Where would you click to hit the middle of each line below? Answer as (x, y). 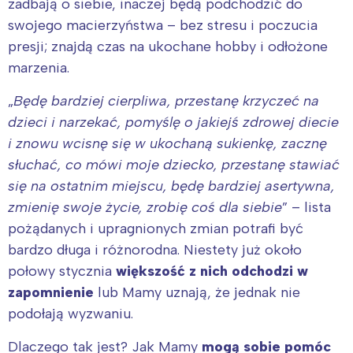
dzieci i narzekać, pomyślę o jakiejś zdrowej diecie (173, 122)
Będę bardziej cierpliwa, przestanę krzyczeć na (166, 100)
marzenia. (39, 67)
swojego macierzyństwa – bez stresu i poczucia (163, 25)
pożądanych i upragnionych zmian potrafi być (156, 228)
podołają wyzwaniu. (71, 313)
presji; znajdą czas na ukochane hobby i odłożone (168, 46)
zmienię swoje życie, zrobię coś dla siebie (145, 207)
